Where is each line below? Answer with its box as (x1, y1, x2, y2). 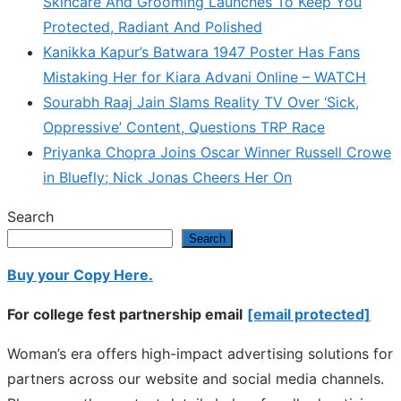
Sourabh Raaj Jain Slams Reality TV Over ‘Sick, (43, 93, 359, 112)
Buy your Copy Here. (7, 266, 153, 285)
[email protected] (247, 305, 371, 324)
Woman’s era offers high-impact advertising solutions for (7, 345, 393, 363)
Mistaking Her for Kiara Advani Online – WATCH (43, 68, 366, 87)
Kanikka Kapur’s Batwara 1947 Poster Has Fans (43, 43, 360, 62)
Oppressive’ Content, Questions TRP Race (43, 118, 325, 137)
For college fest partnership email (7, 305, 243, 324)
